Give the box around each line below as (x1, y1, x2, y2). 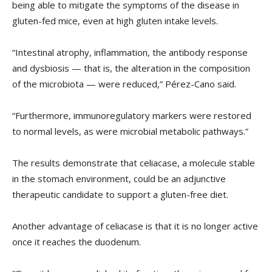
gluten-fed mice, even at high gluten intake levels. (12, 15, 218, 27)
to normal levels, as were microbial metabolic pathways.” (12, 125, 248, 138)
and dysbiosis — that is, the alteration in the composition (12, 62, 250, 75)
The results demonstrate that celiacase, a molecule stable (12, 157, 255, 169)
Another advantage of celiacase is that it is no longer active (12, 220, 258, 233)
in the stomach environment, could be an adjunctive (12, 172, 226, 185)
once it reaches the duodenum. (12, 236, 141, 248)
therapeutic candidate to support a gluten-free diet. (12, 188, 228, 201)
